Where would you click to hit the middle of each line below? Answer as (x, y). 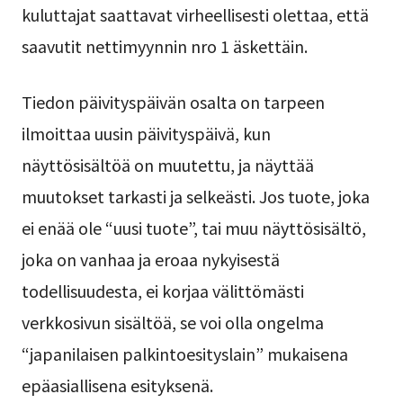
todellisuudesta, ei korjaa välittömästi (162, 290)
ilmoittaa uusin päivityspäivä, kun (146, 133)
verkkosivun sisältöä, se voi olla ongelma (172, 322)
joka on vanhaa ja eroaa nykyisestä (150, 259)
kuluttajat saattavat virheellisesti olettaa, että (195, 15)
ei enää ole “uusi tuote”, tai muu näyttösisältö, (193, 227)
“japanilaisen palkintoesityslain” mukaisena (184, 353)
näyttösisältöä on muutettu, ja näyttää (167, 164)
